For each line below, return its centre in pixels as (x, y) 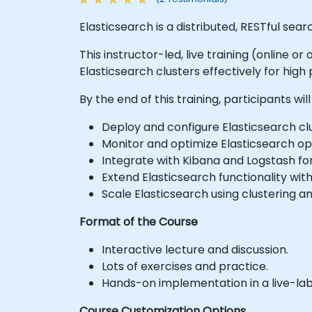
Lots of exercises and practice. (185, 266)
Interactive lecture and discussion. (195, 249)
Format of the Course (139, 221)
